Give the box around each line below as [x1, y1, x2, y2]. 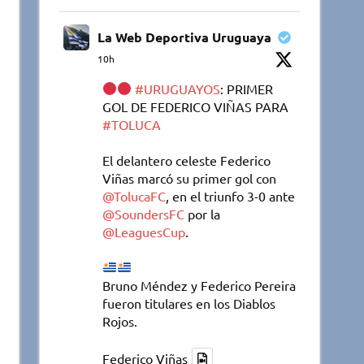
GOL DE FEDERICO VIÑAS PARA [102, 97, 289, 115]
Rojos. [102, 312, 138, 329]
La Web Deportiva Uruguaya [97, 28, 272, 45]
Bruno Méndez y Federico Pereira [102, 276, 297, 293]
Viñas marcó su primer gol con [102, 169, 277, 186]
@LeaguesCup [102, 223, 186, 240]
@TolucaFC [102, 187, 167, 204]
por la [184, 205, 221, 222]
